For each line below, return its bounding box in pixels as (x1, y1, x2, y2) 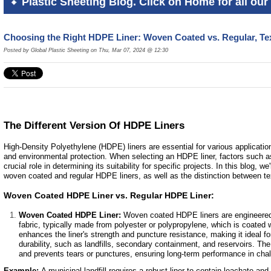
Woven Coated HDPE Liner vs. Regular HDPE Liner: (3, 190, 214, 200)
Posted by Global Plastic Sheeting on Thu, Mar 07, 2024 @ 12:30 (3, 47, 168, 53)
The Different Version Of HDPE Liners (3, 119, 184, 131)
